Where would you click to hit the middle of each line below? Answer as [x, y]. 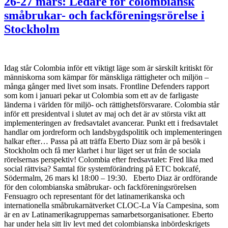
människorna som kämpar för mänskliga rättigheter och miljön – [106, 77]
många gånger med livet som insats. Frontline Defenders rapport [107, 87]
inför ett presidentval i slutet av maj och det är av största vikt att [105, 114]
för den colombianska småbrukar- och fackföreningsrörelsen [100, 187]
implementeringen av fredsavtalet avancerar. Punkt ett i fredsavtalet [111, 123]
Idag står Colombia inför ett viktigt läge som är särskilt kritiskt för [108, 68]
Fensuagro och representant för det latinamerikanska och [94, 196]
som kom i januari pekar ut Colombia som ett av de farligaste [101, 96]
